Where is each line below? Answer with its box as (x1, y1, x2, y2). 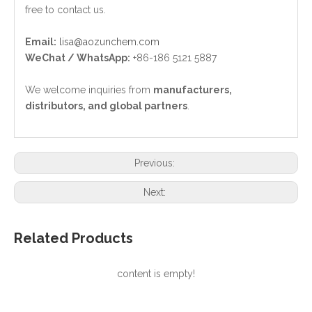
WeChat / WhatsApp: (25, 52, 130, 63)
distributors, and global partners (25, 100, 187, 111)
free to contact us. (25, 3, 106, 15)
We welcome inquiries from (25, 84, 153, 95)
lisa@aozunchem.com (59, 36, 159, 47)
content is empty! (117, 267, 195, 279)
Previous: (134, 157, 178, 169)
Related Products (14, 229, 133, 247)
